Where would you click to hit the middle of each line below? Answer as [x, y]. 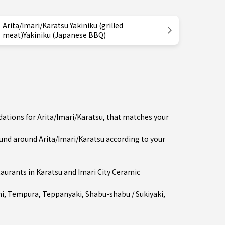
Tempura [23, 194]
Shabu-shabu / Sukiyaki [124, 194]
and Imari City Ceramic [101, 172]
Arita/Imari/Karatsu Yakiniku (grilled [63, 25]
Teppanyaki [62, 194]
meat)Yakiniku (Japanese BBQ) [54, 35]
